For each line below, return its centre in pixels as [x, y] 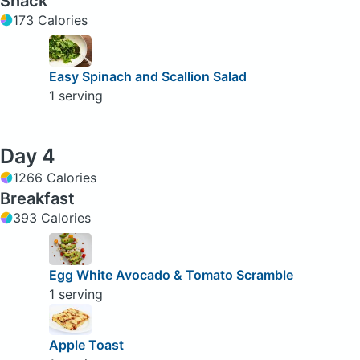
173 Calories [50, 20]
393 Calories [52, 218]
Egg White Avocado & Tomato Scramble [171, 274]
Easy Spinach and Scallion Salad [147, 77]
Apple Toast [86, 345]
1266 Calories [55, 178]
